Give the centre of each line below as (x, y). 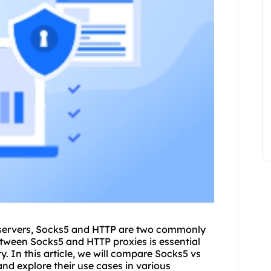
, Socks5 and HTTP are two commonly (118, 230)
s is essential (171, 242)
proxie (128, 242)
